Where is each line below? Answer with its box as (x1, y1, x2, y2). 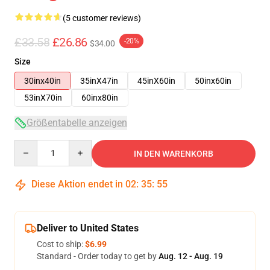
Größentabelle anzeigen (27, 117, 127, 128)
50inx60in (195, 76, 231, 86)
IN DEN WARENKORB (134, 149, 213, 159)
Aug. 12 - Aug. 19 (159, 251, 223, 261)
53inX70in (24, 93, 62, 102)
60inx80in (81, 93, 118, 102)
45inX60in (137, 76, 175, 86)
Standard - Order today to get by (37, 251, 159, 261)
